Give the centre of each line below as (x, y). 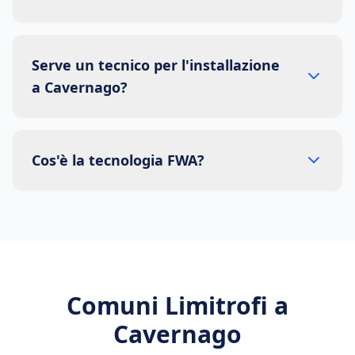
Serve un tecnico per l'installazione (156, 65)
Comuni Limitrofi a (177, 305)
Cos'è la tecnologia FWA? (118, 160)
